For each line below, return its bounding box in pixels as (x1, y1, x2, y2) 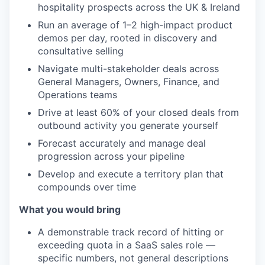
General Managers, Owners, (38, 76, 163, 88)
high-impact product (140, 19, 232, 31)
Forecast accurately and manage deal (38, 137, 206, 149)
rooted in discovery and (110, 32, 217, 44)
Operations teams (38, 89, 117, 101)
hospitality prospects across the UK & (38, 1, 210, 13)
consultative (38, 45, 95, 57)
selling (95, 45, 124, 57)
